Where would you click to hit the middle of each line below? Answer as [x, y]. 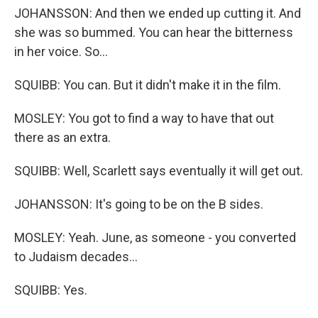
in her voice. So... [61, 51]
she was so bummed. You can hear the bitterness [154, 32]
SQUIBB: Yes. [51, 290]
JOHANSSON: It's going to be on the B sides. [139, 204]
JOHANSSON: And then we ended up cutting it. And [158, 13]
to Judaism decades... [76, 257]
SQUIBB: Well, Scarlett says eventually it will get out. [159, 171]
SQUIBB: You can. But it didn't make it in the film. [148, 85]
